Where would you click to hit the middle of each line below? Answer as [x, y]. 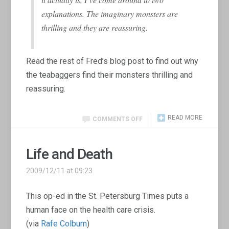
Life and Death [70, 154]
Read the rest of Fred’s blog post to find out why [112, 61]
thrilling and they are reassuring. [95, 27]
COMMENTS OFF [117, 119]
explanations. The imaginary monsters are [110, 13]
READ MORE [185, 117]
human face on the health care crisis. [91, 210]
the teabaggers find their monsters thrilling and [110, 75]
